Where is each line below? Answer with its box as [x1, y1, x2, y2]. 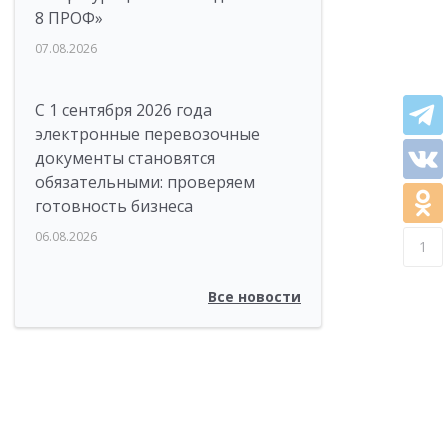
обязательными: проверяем [35, 171, 255, 193]
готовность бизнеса [35, 195, 193, 217]
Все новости [208, 287, 301, 306]
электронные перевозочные [35, 123, 260, 145]
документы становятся [35, 147, 215, 169]
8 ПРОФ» [35, 7, 103, 29]
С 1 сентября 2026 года [35, 99, 212, 121]
